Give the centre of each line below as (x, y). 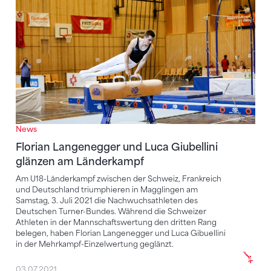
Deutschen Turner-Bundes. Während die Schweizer (111, 211)
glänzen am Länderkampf (80, 161)
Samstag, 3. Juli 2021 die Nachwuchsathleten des (107, 200)
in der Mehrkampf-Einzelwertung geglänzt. (95, 244)
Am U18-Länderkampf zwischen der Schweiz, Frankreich (119, 178)
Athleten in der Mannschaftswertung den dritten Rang (116, 222)
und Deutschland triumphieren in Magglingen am (107, 189)
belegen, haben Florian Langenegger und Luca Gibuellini (121, 233)
